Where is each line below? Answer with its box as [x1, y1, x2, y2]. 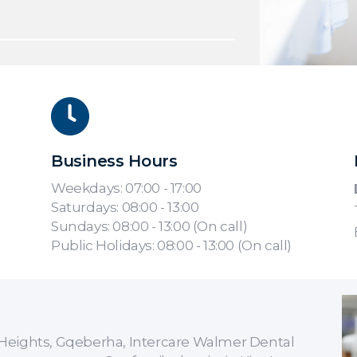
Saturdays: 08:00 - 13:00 [51, 198, 199, 215]
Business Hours [51, 151, 178, 171]
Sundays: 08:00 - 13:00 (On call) [51, 218, 248, 234]
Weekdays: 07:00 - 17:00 [51, 179, 202, 196]
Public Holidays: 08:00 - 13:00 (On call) [51, 237, 292, 253]
